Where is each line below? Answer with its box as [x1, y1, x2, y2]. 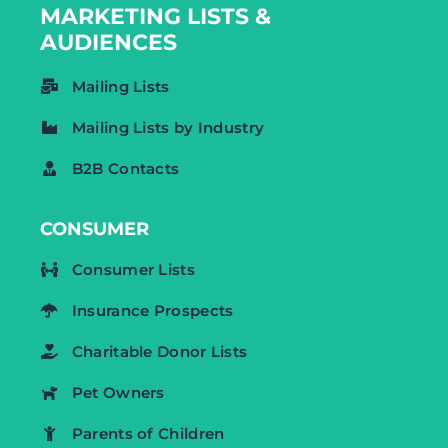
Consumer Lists [71, 259, 195, 279]
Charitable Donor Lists [71, 341, 248, 361]
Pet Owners [71, 382, 165, 402]
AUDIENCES [40, 28, 177, 56]
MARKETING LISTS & [40, 2, 271, 30]
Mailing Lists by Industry [71, 117, 265, 137]
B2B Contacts [71, 158, 180, 178]
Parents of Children [71, 423, 225, 443]
